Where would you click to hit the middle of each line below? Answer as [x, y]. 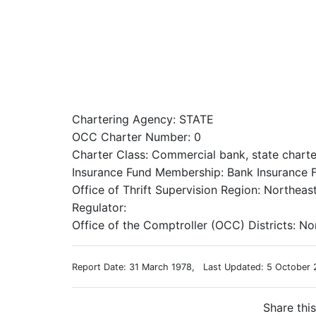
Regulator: [99, 207]
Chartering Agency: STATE [143, 119]
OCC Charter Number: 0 [136, 137]
